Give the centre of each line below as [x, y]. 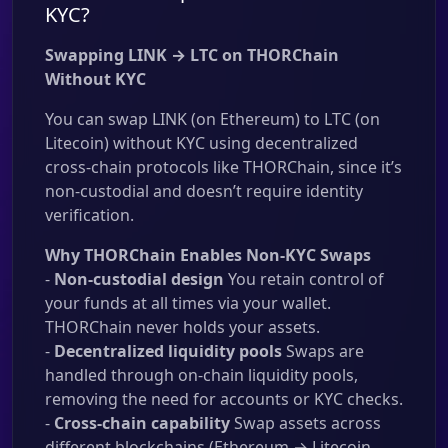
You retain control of [304, 279]
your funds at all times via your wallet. [188, 303]
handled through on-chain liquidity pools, [201, 375]
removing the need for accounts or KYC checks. [224, 399]
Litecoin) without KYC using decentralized [201, 143]
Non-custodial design [139, 279]
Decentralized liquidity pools [168, 351]
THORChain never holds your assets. [182, 327]
